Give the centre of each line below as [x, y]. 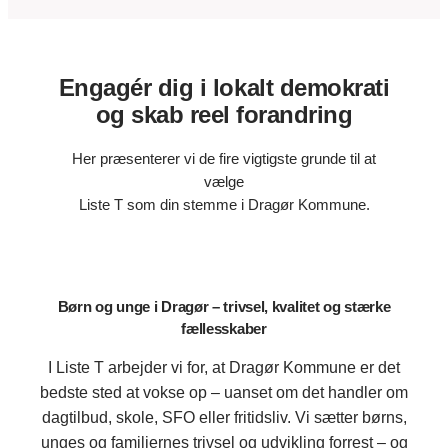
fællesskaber [224, 328]
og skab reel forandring [224, 115]
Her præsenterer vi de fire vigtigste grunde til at [224, 159]
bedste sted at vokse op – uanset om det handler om [224, 392]
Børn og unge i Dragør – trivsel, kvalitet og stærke [224, 306]
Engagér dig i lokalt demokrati [224, 88]
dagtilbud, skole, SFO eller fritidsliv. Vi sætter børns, [224, 417]
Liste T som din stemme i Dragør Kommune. [224, 205]
